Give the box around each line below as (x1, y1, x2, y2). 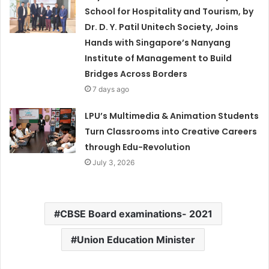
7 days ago (92, 85, 130, 94)
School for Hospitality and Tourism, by (85, 5, 254, 18)
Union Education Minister (77, 234, 195, 246)
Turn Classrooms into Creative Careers (85, 125, 258, 138)
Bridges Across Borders (85, 68, 188, 80)
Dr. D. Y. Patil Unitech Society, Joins (85, 21, 239, 34)
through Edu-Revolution (85, 141, 191, 154)
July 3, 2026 (92, 158, 135, 168)
